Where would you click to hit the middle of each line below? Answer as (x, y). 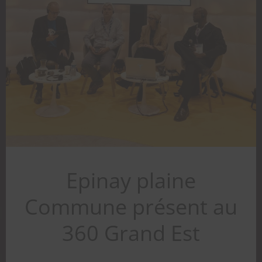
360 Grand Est (131, 233)
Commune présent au (131, 206)
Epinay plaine (131, 180)
